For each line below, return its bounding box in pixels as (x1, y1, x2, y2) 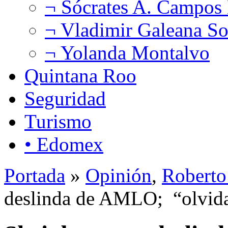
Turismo (24, 110, 92, 132)
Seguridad (24, 87, 106, 109)
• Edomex (24, 133, 103, 155)
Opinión (85, 164, 152, 186)
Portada (4, 164, 65, 186)
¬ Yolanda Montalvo (45, 41, 210, 64)
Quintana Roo (24, 64, 136, 87)
